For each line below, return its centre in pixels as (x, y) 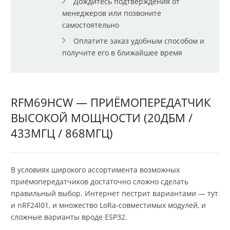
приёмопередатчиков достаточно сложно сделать (100, 181)
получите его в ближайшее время (122, 53)
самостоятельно (91, 25)
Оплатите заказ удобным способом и (139, 41)
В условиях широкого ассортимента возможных (95, 169)
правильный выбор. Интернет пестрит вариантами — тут (114, 193)
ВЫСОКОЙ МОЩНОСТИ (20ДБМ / (102, 118)
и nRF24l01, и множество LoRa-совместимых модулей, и (108, 205)
